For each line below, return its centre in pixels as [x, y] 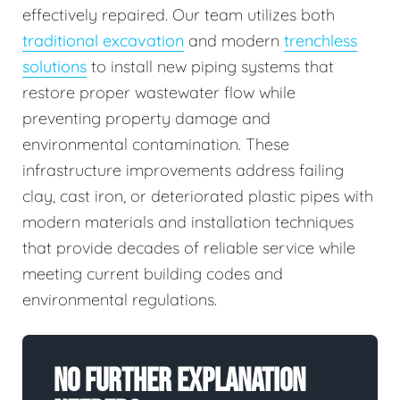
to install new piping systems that [210, 66]
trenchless [321, 40]
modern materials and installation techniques [188, 221]
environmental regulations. [120, 299]
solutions [54, 66]
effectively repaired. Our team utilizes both [179, 14]
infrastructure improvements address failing [183, 170]
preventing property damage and [146, 118]
